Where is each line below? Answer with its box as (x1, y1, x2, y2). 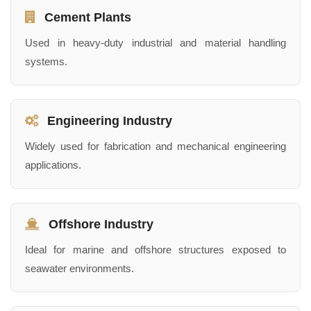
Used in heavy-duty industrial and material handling (25, 36, 286, 49)
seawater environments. (25, 262, 134, 274)
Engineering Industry (44, 113, 172, 128)
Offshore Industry (45, 217, 153, 231)
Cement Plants (41, 10, 131, 24)
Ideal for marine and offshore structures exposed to (25, 243, 286, 255)
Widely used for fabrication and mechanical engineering (25, 140, 286, 152)
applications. (25, 158, 81, 171)
